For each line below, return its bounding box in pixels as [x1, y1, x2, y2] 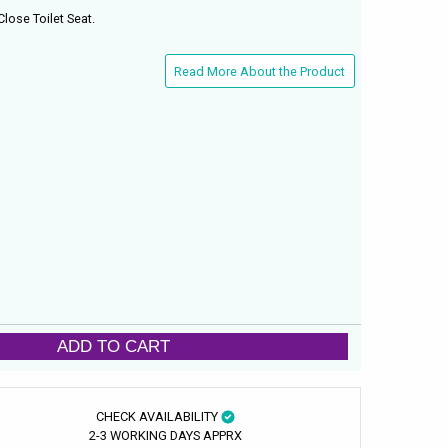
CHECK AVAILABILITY [95, 408, 221, 424]
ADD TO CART [57, 336, 171, 357]
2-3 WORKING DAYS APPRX [88, 427, 242, 443]
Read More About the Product [174, 63, 346, 79]
